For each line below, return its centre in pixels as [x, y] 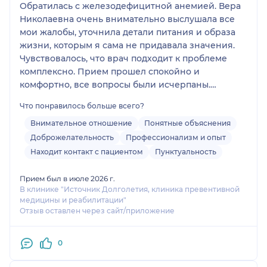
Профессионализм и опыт [176, 137]
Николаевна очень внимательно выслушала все [127, 19]
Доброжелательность [72, 137]
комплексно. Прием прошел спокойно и [110, 71]
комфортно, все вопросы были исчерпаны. [115, 84]
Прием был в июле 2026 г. [67, 178]
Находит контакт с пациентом [87, 151]
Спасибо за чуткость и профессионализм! [113, 97]
